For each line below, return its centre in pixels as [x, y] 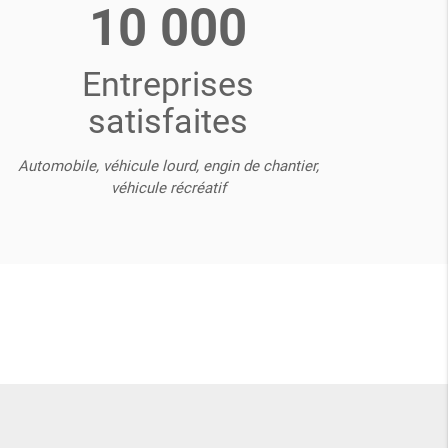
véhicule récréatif [168, 188]
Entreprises [168, 84]
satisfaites [168, 121]
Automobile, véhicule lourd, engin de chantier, [168, 166]
